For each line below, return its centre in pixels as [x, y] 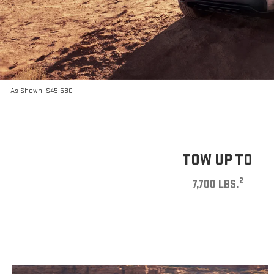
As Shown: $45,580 [42, 91]
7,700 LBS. [215, 184]
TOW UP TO [217, 160]
